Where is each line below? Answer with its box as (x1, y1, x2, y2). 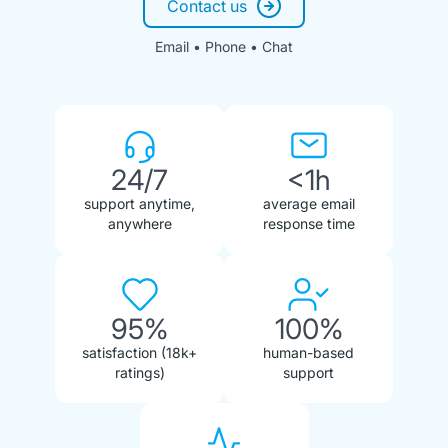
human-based (263, 343, 354, 361)
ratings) (114, 363, 165, 381)
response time (262, 214, 355, 232)
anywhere (107, 214, 172, 232)
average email (262, 194, 355, 212)
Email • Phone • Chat (155, 37, 293, 55)
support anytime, (84, 194, 195, 212)
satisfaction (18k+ (82, 343, 197, 361)
